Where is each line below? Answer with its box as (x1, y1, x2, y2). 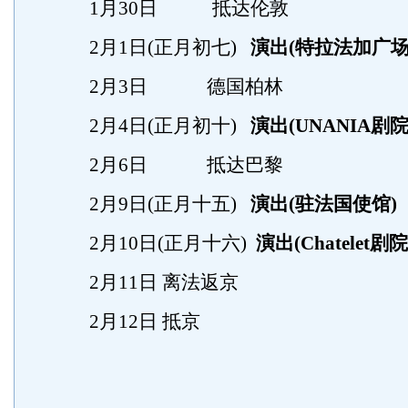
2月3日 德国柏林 (51, 76, 283, 97)
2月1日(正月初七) (51, 36, 250, 58)
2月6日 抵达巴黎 (51, 154, 283, 176)
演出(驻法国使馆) (250, 193, 397, 215)
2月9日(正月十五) (51, 193, 250, 215)
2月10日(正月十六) (51, 232, 256, 254)
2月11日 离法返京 (51, 271, 239, 293)
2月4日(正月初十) (51, 115, 250, 137)
